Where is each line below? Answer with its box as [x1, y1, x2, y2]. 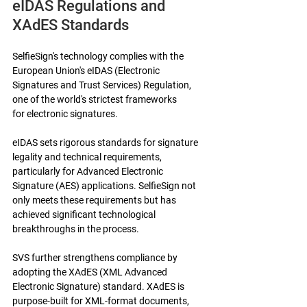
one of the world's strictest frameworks [12, 93, 179, 105]
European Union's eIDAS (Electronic [12, 64, 162, 76]
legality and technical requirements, [12, 151, 164, 162]
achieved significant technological [12, 208, 158, 220]
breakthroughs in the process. [12, 223, 139, 234]
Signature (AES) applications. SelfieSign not [12, 180, 198, 191]
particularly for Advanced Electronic [12, 165, 165, 177]
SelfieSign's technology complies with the [12, 50, 186, 62]
